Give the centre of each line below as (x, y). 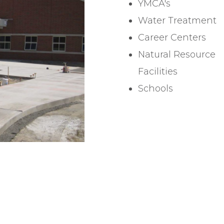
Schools (155, 89)
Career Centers (172, 38)
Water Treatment (177, 21)
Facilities (158, 72)
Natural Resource (177, 55)
